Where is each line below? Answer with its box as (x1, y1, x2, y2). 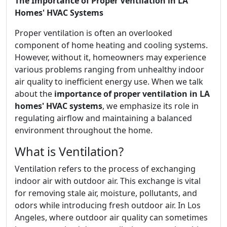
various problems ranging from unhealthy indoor (15, 64, 204, 75)
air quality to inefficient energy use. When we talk (15, 76, 203, 87)
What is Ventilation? (15, 143, 124, 160)
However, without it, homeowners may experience (15, 52, 206, 63)
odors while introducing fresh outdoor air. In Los (15, 200, 201, 211)
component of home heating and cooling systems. (15, 40, 208, 51)
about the (15, 88, 54, 99)
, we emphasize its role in (102, 100, 199, 111)
